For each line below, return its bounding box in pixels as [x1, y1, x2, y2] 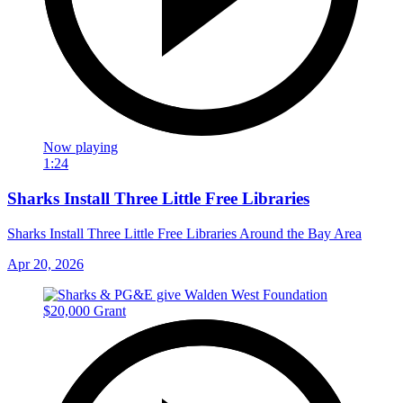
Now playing [43, 139, 118, 156]
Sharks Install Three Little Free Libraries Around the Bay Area [7, 225, 362, 241]
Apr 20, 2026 [7, 255, 84, 272]
